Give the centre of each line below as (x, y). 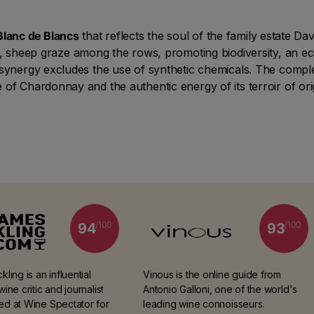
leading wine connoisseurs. (204, 303)
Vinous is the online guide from (212, 274)
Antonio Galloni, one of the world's (220, 289)
